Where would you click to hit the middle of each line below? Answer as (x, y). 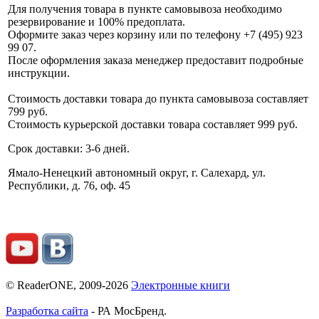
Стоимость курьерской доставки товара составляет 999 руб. (154, 125)
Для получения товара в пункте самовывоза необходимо (145, 9)
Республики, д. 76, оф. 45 (69, 186)
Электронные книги (181, 285)
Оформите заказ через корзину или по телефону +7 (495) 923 (155, 35)
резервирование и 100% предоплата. (99, 22)
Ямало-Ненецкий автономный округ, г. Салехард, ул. (137, 173)
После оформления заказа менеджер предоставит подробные (156, 61)
